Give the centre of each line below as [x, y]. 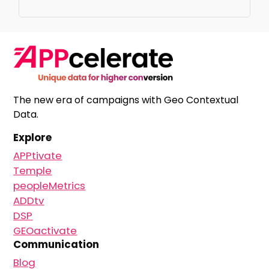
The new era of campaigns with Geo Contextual [126, 100]
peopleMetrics [50, 186]
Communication [56, 245]
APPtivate [38, 156]
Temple [33, 171]
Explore [33, 138]
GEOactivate [45, 231]
